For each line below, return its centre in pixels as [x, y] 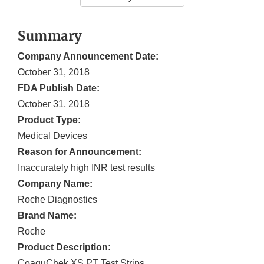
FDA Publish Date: [59, 88]
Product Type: [49, 120]
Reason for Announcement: [80, 152]
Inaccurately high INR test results [86, 168]
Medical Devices [52, 136]
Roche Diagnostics [57, 200]
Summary [50, 36]
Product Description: [64, 247]
